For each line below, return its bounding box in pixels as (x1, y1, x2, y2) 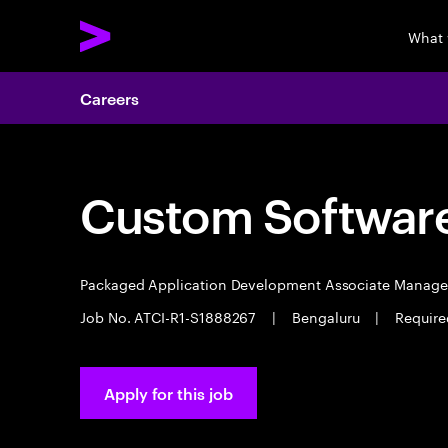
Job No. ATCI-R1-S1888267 (80, 305, 261, 327)
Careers (80, 87, 139, 109)
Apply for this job (104, 382, 233, 404)
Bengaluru (288, 305, 364, 327)
